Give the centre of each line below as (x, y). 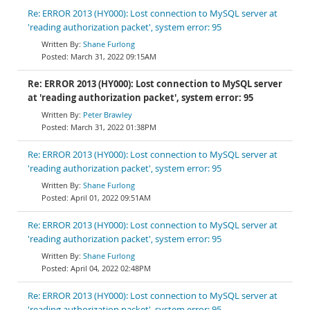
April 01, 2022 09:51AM (111, 198)
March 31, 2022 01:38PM (113, 127)
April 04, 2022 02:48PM (111, 268)
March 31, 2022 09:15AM (113, 56)
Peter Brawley (108, 115)
